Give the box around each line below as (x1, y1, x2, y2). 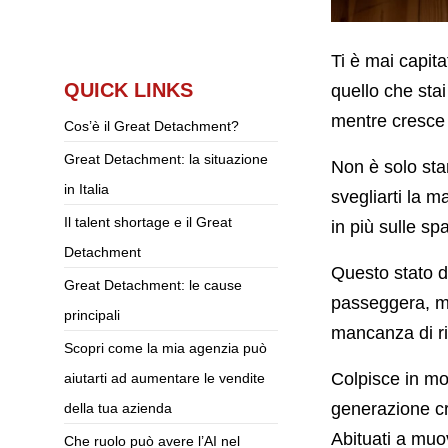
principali (63, 307, 120, 324)
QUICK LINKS (63, 79, 193, 102)
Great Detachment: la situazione (63, 151, 268, 168)
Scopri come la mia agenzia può (63, 340, 267, 357)
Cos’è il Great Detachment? (63, 118, 239, 135)
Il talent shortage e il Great (63, 214, 232, 231)
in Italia (63, 181, 109, 198)
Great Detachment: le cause (63, 277, 242, 294)
